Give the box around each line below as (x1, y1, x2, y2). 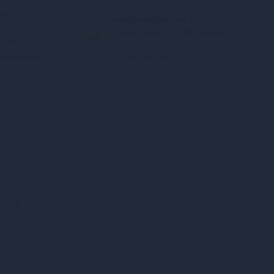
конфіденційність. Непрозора (105, 25, 230, 37)
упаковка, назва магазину (105, 37, 214, 50)
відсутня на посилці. (105, 50, 191, 62)
